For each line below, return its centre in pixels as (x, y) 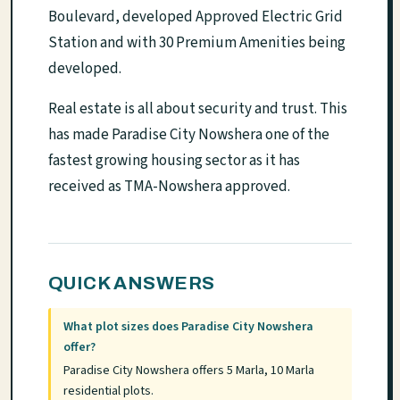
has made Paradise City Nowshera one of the (189, 135)
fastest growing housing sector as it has (174, 161)
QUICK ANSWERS (132, 283)
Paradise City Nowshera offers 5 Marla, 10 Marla (189, 370)
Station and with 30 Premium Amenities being (197, 43)
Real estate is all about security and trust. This (198, 109)
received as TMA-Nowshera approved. (169, 187)
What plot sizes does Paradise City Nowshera (189, 327)
